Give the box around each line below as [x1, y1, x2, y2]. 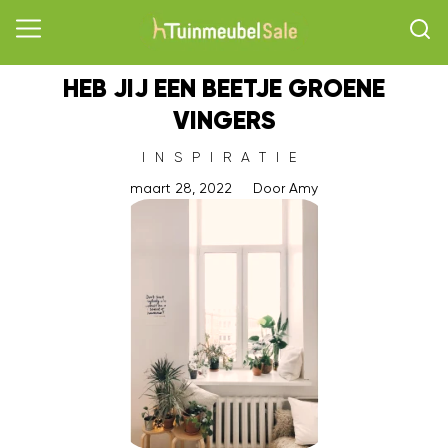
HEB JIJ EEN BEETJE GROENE [63, 78, 385, 103]
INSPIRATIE [142, 149, 306, 165]
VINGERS [172, 110, 276, 135]
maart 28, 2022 [130, 180, 232, 196]
